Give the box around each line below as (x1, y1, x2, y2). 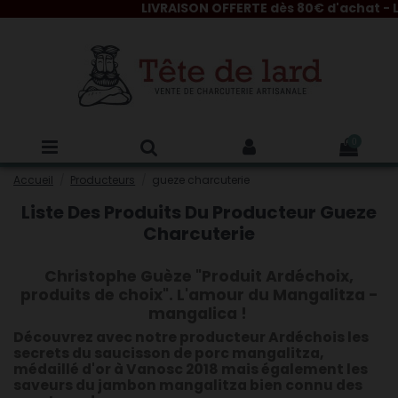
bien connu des (247, 375, 362, 395)
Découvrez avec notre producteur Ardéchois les (13, 327, 369, 347)
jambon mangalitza (98, 375, 247, 395)
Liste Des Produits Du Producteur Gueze (21, 200, 377, 225)
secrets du (13, 343, 92, 363)
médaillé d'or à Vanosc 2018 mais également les (13, 359, 368, 379)
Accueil (13, 172, 53, 187)
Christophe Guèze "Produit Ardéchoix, (44, 266, 354, 287)
